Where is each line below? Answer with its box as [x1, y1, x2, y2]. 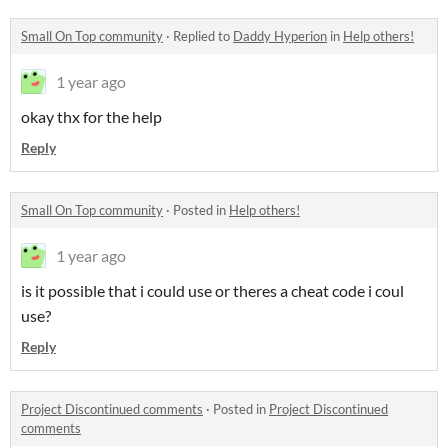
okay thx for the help [21, 106, 162, 126]
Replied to [173, 27, 233, 44]
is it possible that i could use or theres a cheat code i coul [21, 280, 404, 300]
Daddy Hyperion [233, 27, 327, 44]
